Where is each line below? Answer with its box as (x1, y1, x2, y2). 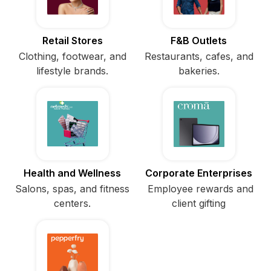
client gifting (172, 197, 226, 209)
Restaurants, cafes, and (144, 50, 253, 62)
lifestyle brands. (36, 64, 108, 77)
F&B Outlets (171, 34, 227, 47)
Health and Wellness (24, 166, 121, 179)
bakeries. (178, 64, 220, 77)
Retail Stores (42, 34, 103, 47)
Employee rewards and (144, 182, 253, 195)
